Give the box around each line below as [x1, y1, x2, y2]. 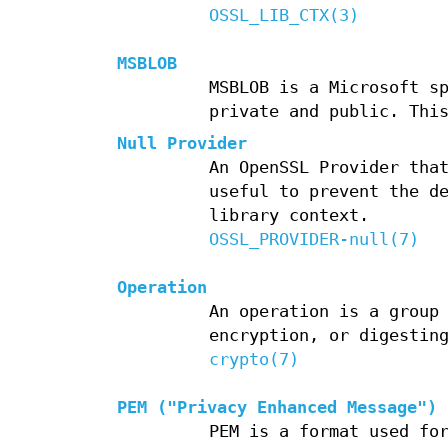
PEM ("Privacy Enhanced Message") [117, 398, 437, 418]
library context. [208, 206, 369, 226]
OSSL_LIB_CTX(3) [208, 6, 359, 26]
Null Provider [117, 134, 247, 154]
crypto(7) [208, 350, 299, 370]
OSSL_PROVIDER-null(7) [208, 230, 419, 250]
